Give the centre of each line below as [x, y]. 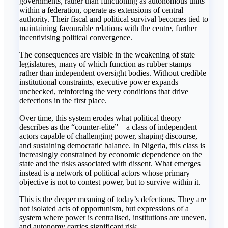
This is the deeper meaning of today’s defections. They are [113, 199]
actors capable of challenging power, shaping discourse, [108, 136]
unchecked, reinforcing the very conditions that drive [104, 92]
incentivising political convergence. [76, 38]
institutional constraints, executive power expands [99, 82]
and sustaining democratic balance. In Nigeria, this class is [112, 146]
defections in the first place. [63, 101]
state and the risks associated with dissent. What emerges [110, 164]
